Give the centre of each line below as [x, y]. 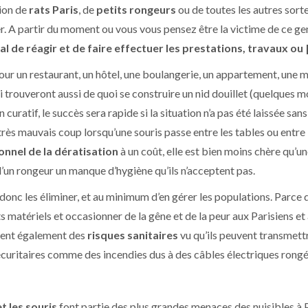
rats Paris [54, 9]
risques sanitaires [134, 235]
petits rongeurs [137, 9]
